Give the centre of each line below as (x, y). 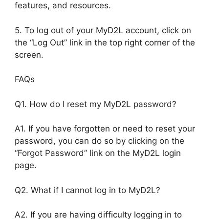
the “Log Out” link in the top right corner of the (105, 42)
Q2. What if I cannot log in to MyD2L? (88, 190)
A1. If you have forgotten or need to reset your (105, 129)
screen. (29, 55)
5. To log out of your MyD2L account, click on (103, 30)
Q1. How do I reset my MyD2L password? (96, 104)
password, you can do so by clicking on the (99, 141)
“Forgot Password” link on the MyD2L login (98, 153)
